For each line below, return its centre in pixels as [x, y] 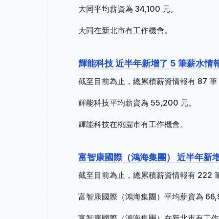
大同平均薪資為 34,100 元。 [128, 9]
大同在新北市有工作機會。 [125, 30]
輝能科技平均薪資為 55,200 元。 [137, 103]
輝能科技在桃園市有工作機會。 [133, 124]
